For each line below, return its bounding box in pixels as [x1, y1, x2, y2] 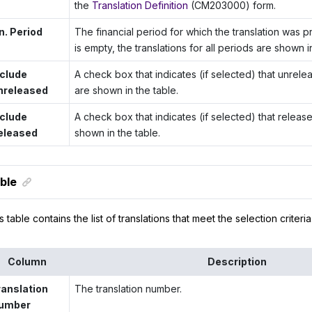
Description [207, 255, 267, 267]
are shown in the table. [75, 84, 179, 97]
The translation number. [75, 282, 182, 295]
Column [7, 255, 47, 267]
